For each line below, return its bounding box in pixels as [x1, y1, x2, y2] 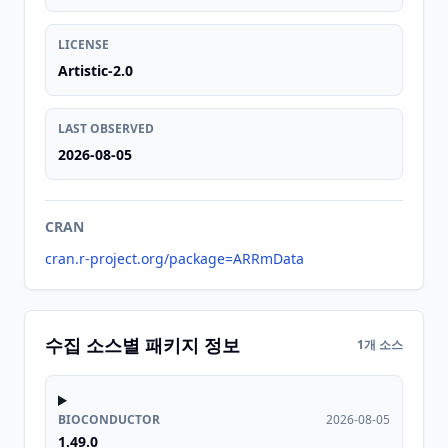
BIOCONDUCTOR [58, 411, 160, 428]
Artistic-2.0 [58, 61, 133, 80]
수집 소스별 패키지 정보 [45, 333, 240, 357]
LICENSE [58, 36, 109, 53]
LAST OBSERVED [58, 120, 154, 137]
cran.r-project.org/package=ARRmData [45, 249, 304, 268]
